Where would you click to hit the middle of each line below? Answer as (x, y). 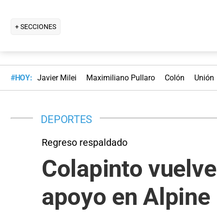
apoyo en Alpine (126, 197)
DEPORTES (67, 119)
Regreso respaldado (85, 142)
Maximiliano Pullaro (120, 78)
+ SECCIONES (36, 26)
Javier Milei (57, 78)
